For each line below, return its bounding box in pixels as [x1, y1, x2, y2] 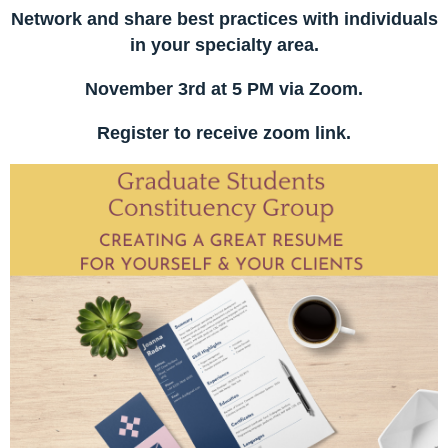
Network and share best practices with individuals [10, 9, 438, 30]
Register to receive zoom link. [97, 123, 351, 144]
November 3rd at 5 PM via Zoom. [85, 79, 363, 100]
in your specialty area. [129, 35, 319, 56]
